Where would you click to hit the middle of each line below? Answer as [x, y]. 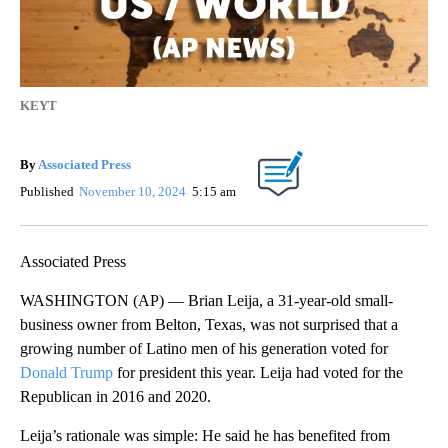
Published [47, 191]
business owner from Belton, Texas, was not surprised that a [209, 324]
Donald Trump [66, 372]
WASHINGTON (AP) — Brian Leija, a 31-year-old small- [206, 300]
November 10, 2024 [134, 191]
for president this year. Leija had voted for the [258, 372]
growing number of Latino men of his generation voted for [204, 348]
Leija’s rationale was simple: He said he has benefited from [205, 435]
